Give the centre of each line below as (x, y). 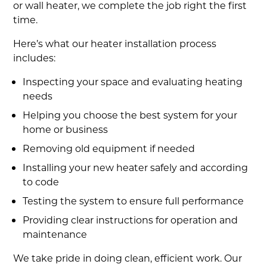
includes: (35, 58)
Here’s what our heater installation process (115, 44)
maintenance (55, 234)
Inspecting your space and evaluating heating (133, 82)
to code (41, 182)
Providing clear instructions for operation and (131, 220)
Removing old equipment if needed (109, 148)
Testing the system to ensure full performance (133, 201)
